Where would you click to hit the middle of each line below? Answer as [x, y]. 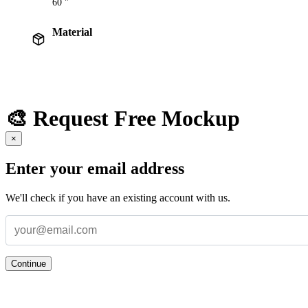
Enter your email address [95, 168]
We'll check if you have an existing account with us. [118, 197]
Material [72, 32]
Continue [29, 263]
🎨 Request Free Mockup [123, 118]
